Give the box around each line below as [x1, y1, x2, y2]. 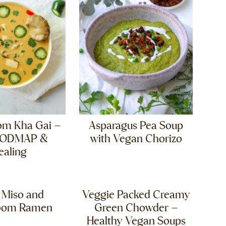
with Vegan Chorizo [90, 133, 183, 145]
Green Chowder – [94, 202, 178, 215]
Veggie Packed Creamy [82, 189, 190, 202]
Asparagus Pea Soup [89, 120, 184, 132]
